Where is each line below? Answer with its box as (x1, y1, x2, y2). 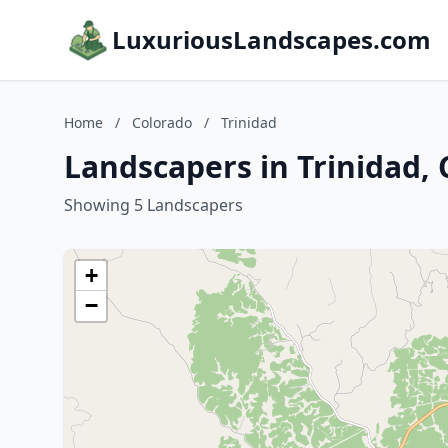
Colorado (132, 113, 192, 132)
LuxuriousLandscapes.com (112, 23, 431, 56)
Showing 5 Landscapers (64, 194, 243, 216)
